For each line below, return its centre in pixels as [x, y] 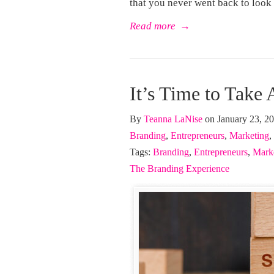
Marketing [249, 135]
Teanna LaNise [173, 119]
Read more [153, 26]
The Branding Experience [180, 168]
